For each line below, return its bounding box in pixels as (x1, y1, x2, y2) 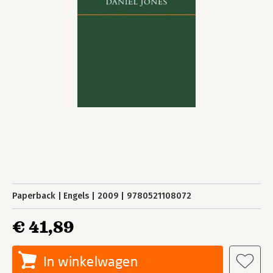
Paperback (12, 191, 55, 201)
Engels (63, 191, 90, 201)
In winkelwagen (43, 253, 138, 269)
